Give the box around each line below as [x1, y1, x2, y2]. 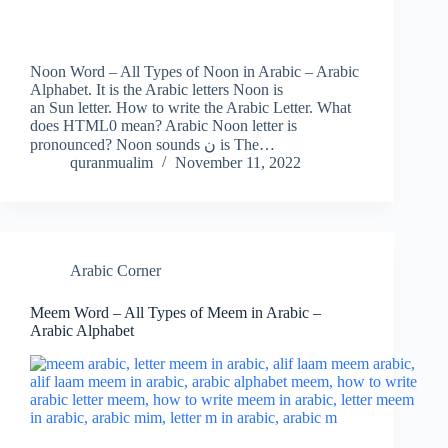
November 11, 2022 [175, 154, 301, 172]
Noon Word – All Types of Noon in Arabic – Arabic [30, 63, 359, 81]
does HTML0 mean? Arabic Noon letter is [30, 117, 297, 135]
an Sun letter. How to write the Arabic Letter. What [30, 99, 351, 117]
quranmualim [70, 154, 153, 172]
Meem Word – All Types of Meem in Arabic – [30, 304, 321, 322]
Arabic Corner [70, 262, 161, 280]
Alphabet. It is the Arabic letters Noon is [30, 81, 283, 99]
